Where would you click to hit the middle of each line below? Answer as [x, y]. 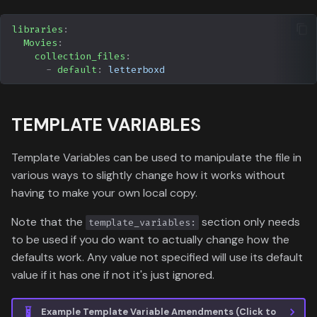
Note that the [48, 222]
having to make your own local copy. [104, 193]
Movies [40, 42]
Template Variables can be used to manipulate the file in [156, 158]
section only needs [249, 222]
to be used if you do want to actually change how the [150, 240]
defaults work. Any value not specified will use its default [157, 258]
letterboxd [137, 69]
